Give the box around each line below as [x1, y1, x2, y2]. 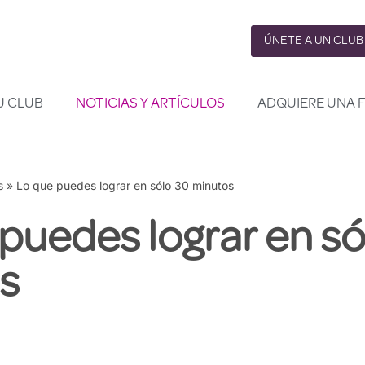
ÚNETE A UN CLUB [263, 34, 363, 48]
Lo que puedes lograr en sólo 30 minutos [15, 178, 234, 192]
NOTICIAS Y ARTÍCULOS [76, 97, 225, 112]
